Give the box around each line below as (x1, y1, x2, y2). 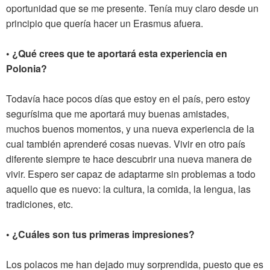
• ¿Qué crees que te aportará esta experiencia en (6, 46, 227, 61)
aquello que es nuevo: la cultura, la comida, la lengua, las (6, 182, 251, 196)
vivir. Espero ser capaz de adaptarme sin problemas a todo (6, 167, 256, 181)
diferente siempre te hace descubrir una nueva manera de (6, 152, 252, 166)
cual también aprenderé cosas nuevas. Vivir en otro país (6, 137, 245, 151)
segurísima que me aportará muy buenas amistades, (6, 107, 229, 121)
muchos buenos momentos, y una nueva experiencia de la (6, 122, 254, 136)
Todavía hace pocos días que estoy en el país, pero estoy (6, 92, 250, 106)
